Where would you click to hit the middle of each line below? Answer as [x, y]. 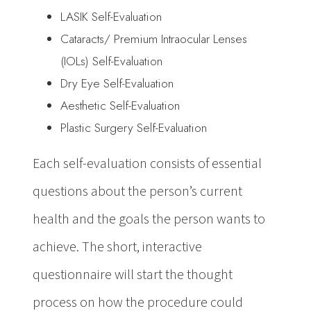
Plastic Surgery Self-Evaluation [134, 128]
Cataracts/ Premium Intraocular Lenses [154, 39]
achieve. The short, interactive [117, 247]
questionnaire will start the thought [133, 275]
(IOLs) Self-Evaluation [111, 61]
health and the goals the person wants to [149, 220]
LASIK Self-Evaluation [111, 17]
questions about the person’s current [137, 192]
